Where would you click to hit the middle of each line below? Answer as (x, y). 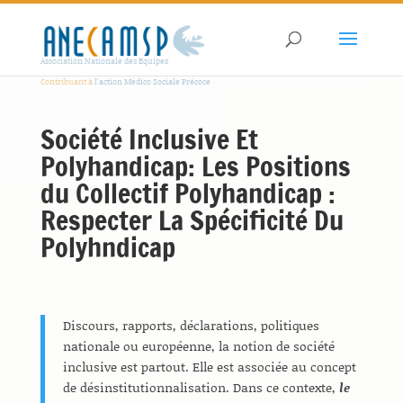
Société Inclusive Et (149, 139)
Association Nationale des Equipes (104, 61)
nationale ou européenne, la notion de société (198, 346)
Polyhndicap (107, 247)
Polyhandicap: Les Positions (195, 166)
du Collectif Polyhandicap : (188, 193)
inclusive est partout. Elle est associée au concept (209, 367)
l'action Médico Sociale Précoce (151, 81)
